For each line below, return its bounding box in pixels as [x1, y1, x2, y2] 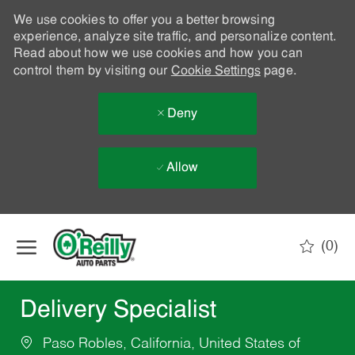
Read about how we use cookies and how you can [13, 48, 303, 60]
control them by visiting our [13, 65, 171, 78]
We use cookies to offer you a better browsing [13, 14, 275, 27]
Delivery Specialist [19, 299, 216, 324]
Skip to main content [126, 216, 229, 227]
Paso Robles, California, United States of [38, 337, 300, 352]
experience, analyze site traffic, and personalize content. [13, 31, 337, 44]
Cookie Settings [170, 65, 261, 78]
